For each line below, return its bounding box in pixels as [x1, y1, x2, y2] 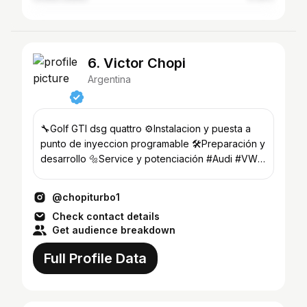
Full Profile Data [44, 250, 147, 267]
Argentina [88, 73, 131, 85]
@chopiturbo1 [52, 191, 120, 203]
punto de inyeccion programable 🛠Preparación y [40, 138, 265, 149]
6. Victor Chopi [88, 55, 186, 71]
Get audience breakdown [52, 224, 175, 236]
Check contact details [52, 210, 160, 222]
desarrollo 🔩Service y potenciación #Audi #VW [40, 153, 89, 164]
